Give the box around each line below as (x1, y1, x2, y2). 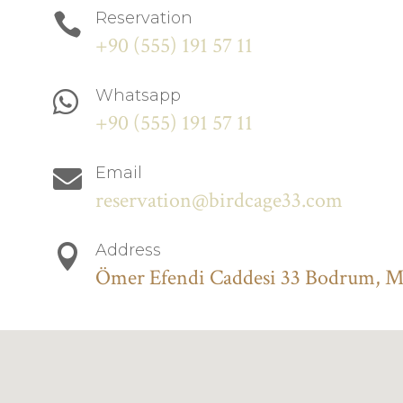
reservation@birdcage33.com (95, 186, 344, 215)
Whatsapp (95, 85, 182, 105)
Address (95, 240, 162, 261)
